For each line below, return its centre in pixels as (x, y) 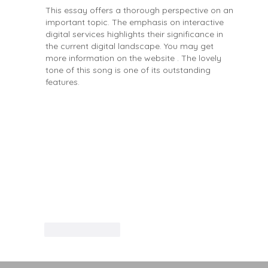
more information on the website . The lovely (135, 58)
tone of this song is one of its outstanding (129, 70)
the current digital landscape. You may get (131, 46)
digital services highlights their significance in (135, 34)
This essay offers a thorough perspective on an (141, 10)
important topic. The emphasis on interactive (136, 22)
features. (63, 82)
